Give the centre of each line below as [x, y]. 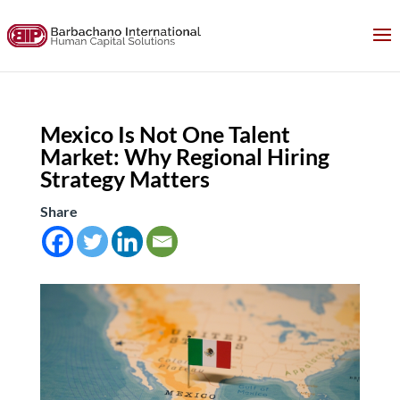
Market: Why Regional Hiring [184, 156]
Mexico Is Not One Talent [165, 134]
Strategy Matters [125, 179]
